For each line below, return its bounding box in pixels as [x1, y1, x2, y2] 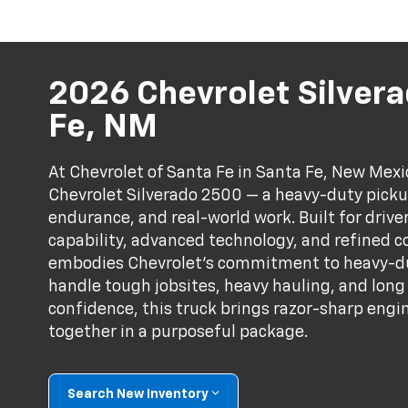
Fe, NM [48, 110, 158, 144]
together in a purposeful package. [48, 324, 309, 342]
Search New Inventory [67, 387, 209, 401]
